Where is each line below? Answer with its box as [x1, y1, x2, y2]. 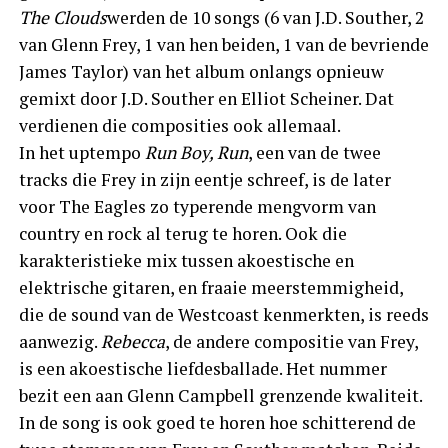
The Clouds [18, 5, 107, 29]
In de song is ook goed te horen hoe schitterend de [18, 410, 416, 434]
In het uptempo [18, 140, 145, 164]
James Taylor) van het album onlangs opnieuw [18, 59, 384, 83]
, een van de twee [247, 140, 381, 164]
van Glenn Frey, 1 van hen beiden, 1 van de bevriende [18, 32, 429, 56]
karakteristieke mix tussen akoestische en [18, 248, 354, 272]
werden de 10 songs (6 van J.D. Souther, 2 [106, 5, 424, 29]
